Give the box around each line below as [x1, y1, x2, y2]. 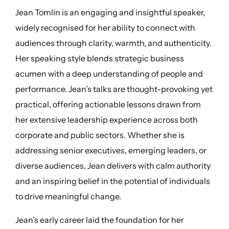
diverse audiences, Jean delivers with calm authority [15, 161, 211, 171]
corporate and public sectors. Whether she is [15, 130, 185, 141]
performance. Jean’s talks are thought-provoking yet [15, 84, 213, 95]
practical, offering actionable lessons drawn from [15, 99, 201, 110]
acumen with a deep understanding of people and [15, 68, 203, 79]
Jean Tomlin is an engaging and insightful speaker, [15, 7, 205, 18]
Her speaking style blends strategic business [15, 53, 184, 64]
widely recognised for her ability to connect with [15, 22, 195, 33]
